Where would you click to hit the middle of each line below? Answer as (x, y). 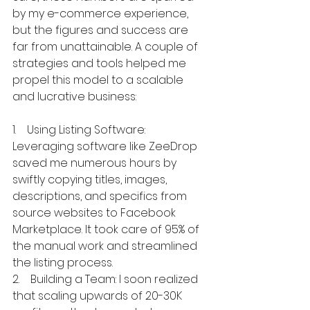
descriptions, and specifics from (101, 196)
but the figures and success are (102, 30)
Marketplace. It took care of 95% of (107, 229)
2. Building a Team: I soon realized (107, 279)
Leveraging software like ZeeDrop (106, 146)
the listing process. (63, 262)
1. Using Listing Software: (80, 129)
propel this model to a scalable (99, 80)
